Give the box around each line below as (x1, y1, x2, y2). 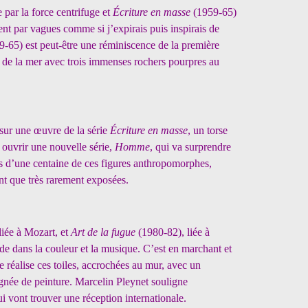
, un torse (188, 124, 228, 136)
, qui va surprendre (150, 141, 231, 153)
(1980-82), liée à (138, 226, 210, 238)
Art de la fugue (71, 226, 138, 238)
